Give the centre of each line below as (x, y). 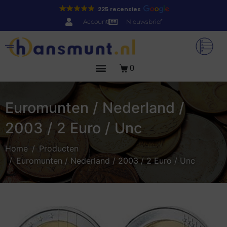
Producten (59, 148)
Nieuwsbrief (144, 22)
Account (96, 22)
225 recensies (120, 9)
